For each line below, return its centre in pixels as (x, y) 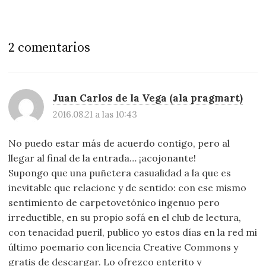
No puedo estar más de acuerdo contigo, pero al (119, 143)
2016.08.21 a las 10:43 (95, 115)
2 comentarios (49, 48)
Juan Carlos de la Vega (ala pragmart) (148, 98)
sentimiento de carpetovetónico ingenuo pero (114, 203)
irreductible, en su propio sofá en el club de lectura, (125, 218)
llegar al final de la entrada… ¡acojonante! (102, 158)
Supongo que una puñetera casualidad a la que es (120, 173)
